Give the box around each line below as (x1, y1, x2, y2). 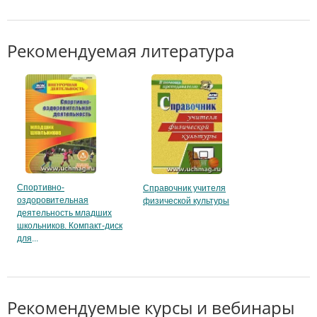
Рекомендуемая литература (7, 39, 234, 63)
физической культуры (143, 195, 229, 206)
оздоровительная (17, 195, 88, 206)
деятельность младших (17, 208, 112, 219)
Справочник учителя (143, 183, 226, 193)
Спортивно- (17, 183, 64, 193)
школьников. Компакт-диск (17, 221, 122, 231)
